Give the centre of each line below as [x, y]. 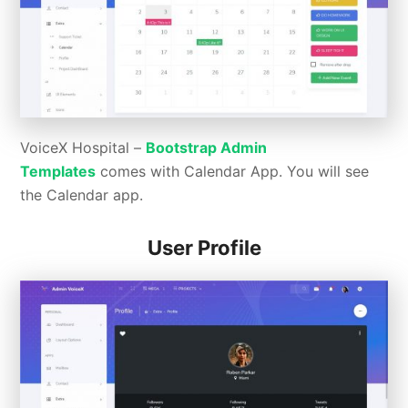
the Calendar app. [82, 195]
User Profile [204, 248]
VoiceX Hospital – [83, 148]
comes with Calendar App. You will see [233, 172]
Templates [58, 172]
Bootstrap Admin [207, 148]
